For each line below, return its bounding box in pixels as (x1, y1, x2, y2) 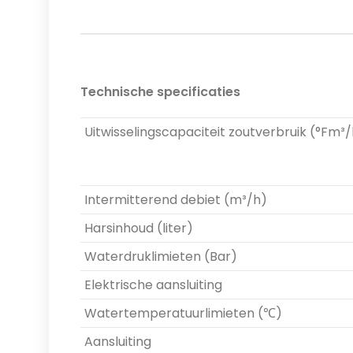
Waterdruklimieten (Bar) (84, 247, 237, 266)
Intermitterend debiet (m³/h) (84, 190, 267, 209)
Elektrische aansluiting (84, 275, 222, 294)
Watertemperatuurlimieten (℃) (84, 303, 282, 322)
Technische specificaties (80, 82, 240, 101)
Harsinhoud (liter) (84, 218, 193, 237)
